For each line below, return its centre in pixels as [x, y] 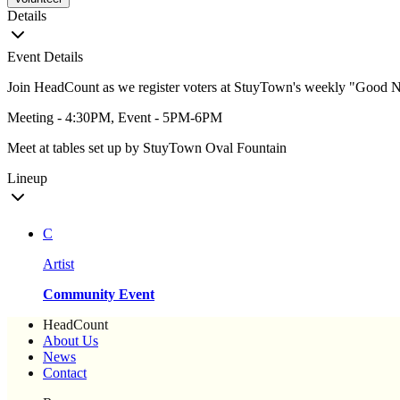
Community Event [99, 295]
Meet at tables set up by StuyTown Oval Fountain [147, 148]
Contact [65, 373]
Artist [58, 264]
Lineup [27, 179]
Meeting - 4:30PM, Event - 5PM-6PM [115, 118]
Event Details [45, 57]
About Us [71, 341]
